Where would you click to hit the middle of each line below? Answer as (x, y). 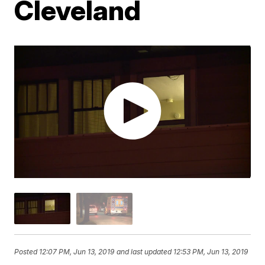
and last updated (144, 252)
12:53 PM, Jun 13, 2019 (211, 252)
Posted (27, 252)
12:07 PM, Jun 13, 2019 (77, 252)
